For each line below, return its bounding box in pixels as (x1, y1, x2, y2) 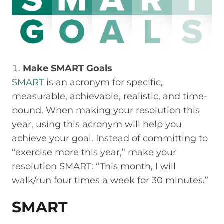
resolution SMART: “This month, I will (12, 160, 176, 172)
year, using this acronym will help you (12, 118, 182, 130)
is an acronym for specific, (44, 76, 163, 88)
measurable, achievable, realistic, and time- (12, 90, 207, 102)
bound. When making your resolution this (12, 104, 200, 116)
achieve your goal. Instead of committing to (12, 132, 208, 144)
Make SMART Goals (23, 62, 113, 74)
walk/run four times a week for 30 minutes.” (12, 174, 208, 186)
